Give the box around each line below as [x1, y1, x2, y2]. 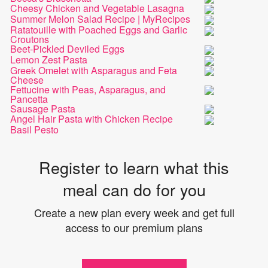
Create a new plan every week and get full [33, 205, 234, 221]
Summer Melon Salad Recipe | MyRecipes [10, 12, 191, 26]
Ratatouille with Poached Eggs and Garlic [10, 22, 188, 36]
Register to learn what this [39, 156, 229, 179]
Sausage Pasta [10, 101, 76, 115]
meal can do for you [62, 178, 206, 202]
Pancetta [10, 92, 48, 106]
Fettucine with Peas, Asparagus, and [10, 82, 166, 96]
